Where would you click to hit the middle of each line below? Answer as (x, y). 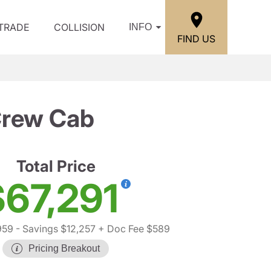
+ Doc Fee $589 (132, 229)
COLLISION (79, 27)
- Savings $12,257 (54, 229)
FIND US (196, 38)
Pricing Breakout (64, 248)
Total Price (56, 166)
